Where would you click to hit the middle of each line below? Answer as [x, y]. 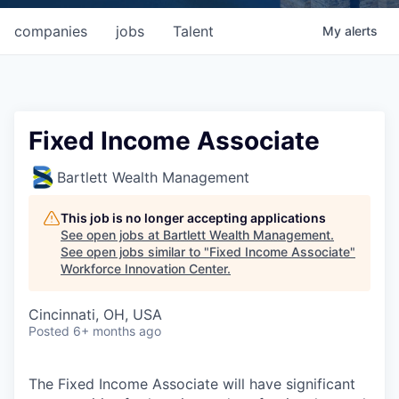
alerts [361, 31]
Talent [193, 31]
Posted [49, 331]
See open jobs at [112, 235]
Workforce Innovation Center [144, 269]
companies [51, 31]
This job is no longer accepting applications [193, 218]
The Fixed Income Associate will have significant [192, 384]
